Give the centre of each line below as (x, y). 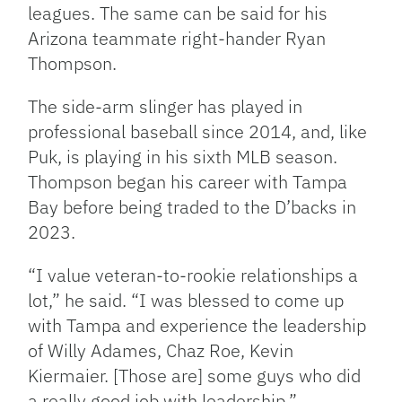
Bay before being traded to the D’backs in (192, 207)
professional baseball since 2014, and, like (198, 132)
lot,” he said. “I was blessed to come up (186, 301)
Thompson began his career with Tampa (188, 182)
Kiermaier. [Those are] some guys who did (195, 376)
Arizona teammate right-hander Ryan (177, 39)
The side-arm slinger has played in (166, 107)
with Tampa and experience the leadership (197, 326)
